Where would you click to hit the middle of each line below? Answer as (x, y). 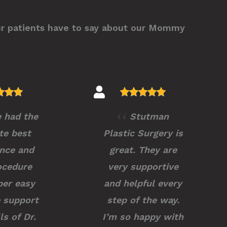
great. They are (143, 149)
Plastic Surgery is (143, 133)
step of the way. (143, 200)
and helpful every (143, 183)
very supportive (143, 166)
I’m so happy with (143, 216)
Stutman (149, 116)
